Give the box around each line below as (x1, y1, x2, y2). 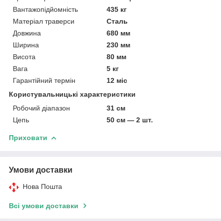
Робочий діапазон (13, 104, 70, 112)
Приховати (9, 133, 47, 142)
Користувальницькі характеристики (9, 90, 136, 98)
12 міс (107, 76, 128, 84)
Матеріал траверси (13, 17, 74, 25)
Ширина (13, 40, 39, 49)
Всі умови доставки (9, 201, 78, 210)
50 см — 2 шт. (107, 115, 153, 124)
